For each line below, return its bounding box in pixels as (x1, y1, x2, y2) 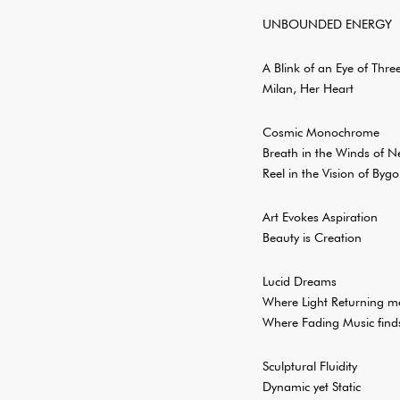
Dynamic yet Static (262, 379, 361, 394)
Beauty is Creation (262, 230, 362, 245)
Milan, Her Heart (262, 81, 354, 96)
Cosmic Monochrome (262, 125, 379, 139)
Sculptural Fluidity (262, 359, 357, 373)
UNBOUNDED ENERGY (262, 17, 392, 31)
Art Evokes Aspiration (262, 210, 378, 224)
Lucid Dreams (262, 274, 337, 288)
